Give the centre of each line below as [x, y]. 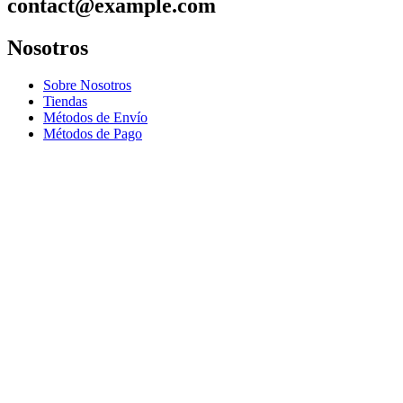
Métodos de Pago [93, 134]
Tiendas [65, 102]
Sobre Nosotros [87, 85]
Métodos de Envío [95, 118]
